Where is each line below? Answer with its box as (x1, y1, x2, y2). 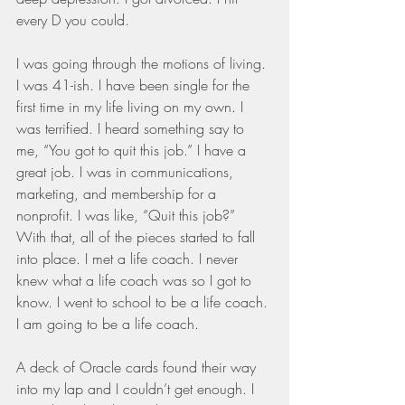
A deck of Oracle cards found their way (16, 356, 260, 377)
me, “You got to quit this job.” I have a (16, 139, 250, 160)
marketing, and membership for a (16, 183, 221, 203)
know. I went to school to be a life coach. (16, 291, 272, 312)
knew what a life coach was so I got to (16, 269, 256, 290)
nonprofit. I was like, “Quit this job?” (16, 204, 240, 225)
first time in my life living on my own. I (16, 96, 248, 117)
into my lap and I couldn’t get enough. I (16, 378, 259, 399)
